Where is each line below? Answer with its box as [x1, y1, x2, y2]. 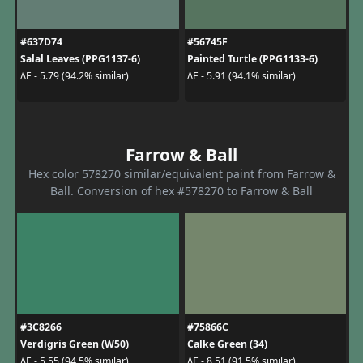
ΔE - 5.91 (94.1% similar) [187, 69, 296, 83]
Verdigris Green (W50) [19, 336, 129, 351]
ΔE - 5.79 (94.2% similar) [19, 69, 129, 83]
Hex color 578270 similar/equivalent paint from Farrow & [28, 165, 335, 181]
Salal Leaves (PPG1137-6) [19, 51, 140, 66]
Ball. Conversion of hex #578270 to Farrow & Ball [50, 182, 313, 199]
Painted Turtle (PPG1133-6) [187, 51, 318, 66]
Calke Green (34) [187, 336, 267, 351]
